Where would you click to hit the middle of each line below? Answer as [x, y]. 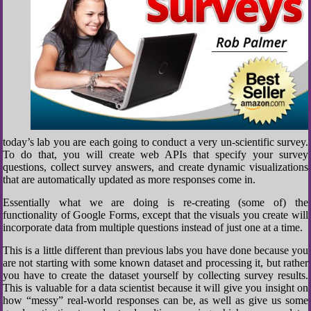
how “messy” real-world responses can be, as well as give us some [155, 300]
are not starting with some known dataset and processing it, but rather [155, 263]
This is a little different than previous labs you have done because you [155, 250]
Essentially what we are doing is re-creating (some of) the [155, 202]
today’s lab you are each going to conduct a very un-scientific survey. [155, 142]
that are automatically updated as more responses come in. [129, 179]
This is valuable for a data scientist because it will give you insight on [155, 288]
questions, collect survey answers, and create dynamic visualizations [155, 167]
